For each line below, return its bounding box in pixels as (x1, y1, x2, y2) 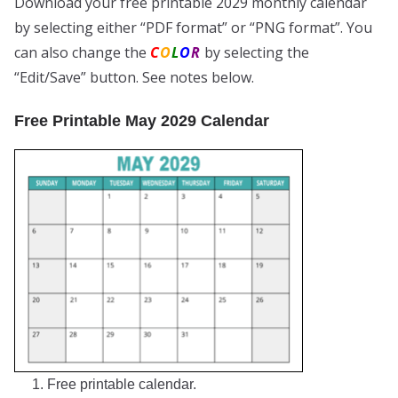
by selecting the (201, 42, 309, 62)
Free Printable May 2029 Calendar (14, 111, 269, 130)
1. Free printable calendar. (32, 377, 196, 393)
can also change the (14, 42, 150, 62)
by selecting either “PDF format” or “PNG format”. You (14, 17, 372, 37)
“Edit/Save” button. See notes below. (14, 67, 254, 87)
